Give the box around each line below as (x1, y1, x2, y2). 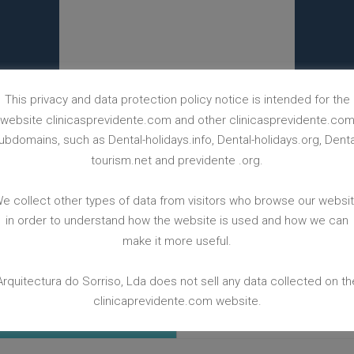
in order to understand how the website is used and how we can (6, 213, 348, 228)
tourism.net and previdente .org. (91, 153, 263, 168)
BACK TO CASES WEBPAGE (97, 161, 257, 177)
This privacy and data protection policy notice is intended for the (4, 92, 350, 107)
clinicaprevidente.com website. (92, 293, 262, 308)
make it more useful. (122, 233, 232, 248)
